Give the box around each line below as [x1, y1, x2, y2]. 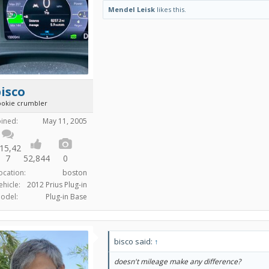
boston [62, 167, 87, 178]
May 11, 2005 [43, 115, 87, 126]
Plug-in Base [46, 191, 87, 202]
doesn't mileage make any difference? [114, 256, 241, 267]
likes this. [155, 5, 186, 14]
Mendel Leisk [108, 5, 155, 14]
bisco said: [114, 235, 154, 247]
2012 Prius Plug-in [27, 179, 87, 190]
